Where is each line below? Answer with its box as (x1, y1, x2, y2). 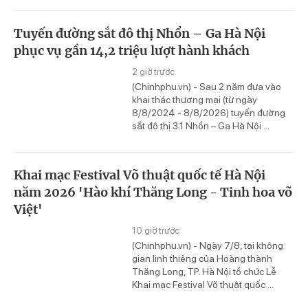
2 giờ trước (132, 66, 175, 77)
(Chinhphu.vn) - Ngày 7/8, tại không (132, 239, 283, 251)
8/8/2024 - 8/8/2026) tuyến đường (132, 107, 285, 118)
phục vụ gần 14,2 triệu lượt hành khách (14, 42, 250, 58)
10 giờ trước (132, 225, 179, 236)
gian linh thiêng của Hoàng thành (132, 252, 272, 264)
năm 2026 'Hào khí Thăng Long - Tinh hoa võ (14, 184, 292, 200)
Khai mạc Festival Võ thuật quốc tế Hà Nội (14, 166, 265, 183)
